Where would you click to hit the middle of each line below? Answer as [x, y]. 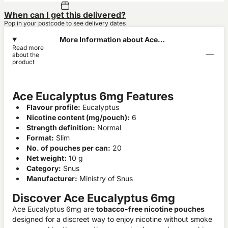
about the [26, 55]
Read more [28, 48]
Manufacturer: [52, 178]
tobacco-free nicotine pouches [150, 209]
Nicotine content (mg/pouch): [78, 117]
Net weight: [47, 158]
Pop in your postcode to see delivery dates [65, 23]
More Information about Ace [109, 39]
